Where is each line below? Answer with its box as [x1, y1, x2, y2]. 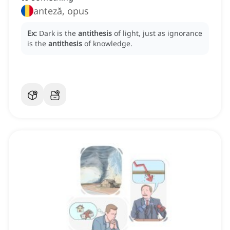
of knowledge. [84, 39, 132, 49]
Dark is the [39, 28, 78, 39]
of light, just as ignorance [114, 28, 202, 39]
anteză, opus [33, 5, 89, 17]
